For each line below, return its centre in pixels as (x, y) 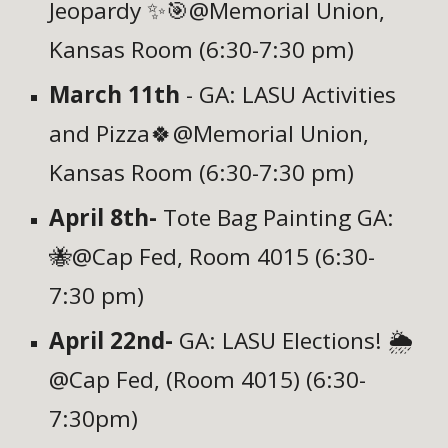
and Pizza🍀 (111, 134)
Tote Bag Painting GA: (279, 218)
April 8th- (106, 218)
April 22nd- (111, 341)
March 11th (115, 95)
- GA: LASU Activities (288, 95)
